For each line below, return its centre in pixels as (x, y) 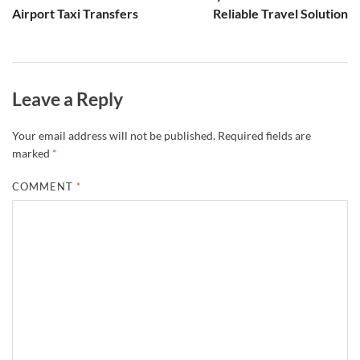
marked (32, 153)
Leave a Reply (67, 98)
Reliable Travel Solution (280, 13)
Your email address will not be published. (114, 136)
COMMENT (45, 187)
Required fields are (264, 136)
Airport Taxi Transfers (75, 13)
